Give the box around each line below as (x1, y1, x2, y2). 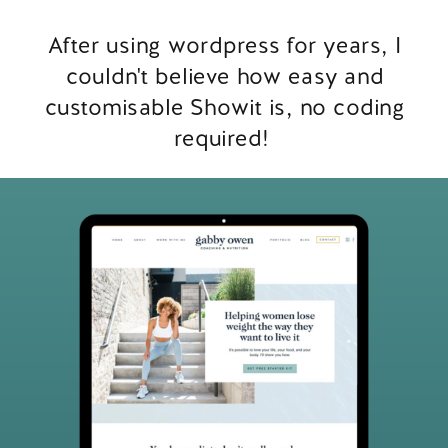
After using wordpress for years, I (47, 30, 402, 61)
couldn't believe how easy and (65, 61, 384, 91)
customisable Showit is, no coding (44, 92, 405, 122)
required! (173, 123, 276, 153)
